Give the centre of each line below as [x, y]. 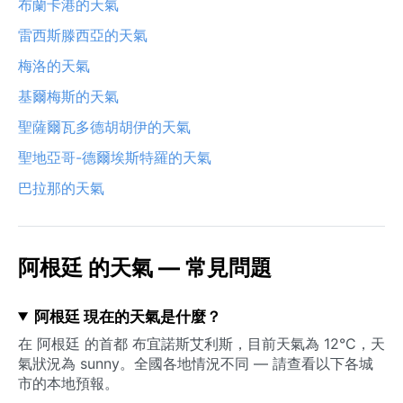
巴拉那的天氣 [61, 188]
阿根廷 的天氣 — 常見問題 [145, 267]
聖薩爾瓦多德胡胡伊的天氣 [104, 126]
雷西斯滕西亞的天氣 [83, 35]
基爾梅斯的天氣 [68, 96]
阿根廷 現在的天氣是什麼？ [127, 316]
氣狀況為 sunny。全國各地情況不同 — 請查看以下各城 [196, 363]
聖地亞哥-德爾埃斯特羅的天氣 [115, 157]
